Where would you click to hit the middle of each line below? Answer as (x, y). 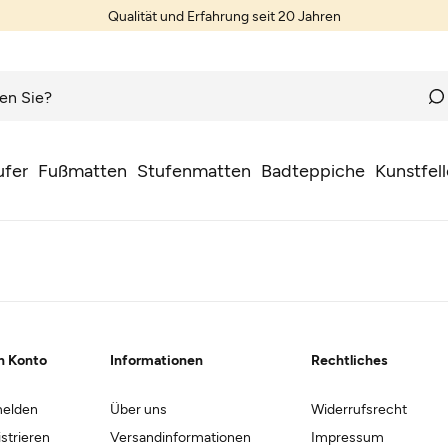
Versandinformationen (180, 436)
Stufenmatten (193, 170)
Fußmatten (82, 170)
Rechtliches (349, 359)
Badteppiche (312, 170)
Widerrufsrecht (359, 408)
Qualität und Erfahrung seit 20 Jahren (224, 15)
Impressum (347, 436)
